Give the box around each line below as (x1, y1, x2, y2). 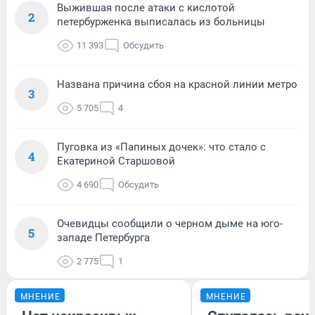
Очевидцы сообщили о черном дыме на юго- (57, 217, 283, 230)
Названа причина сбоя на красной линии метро (57, 77, 297, 91)
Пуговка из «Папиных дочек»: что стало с (57, 140, 266, 153)
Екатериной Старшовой (57, 154, 175, 167)
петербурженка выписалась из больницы (57, 15, 265, 28)
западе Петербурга (57, 231, 150, 244)
